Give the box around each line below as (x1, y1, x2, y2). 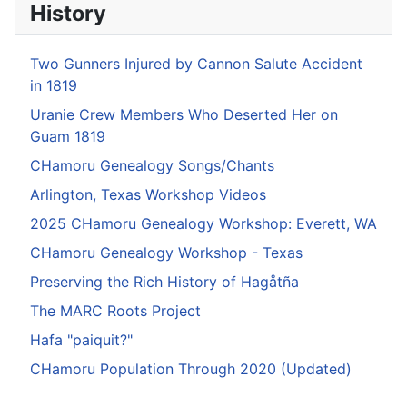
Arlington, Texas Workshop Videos (30, 184, 266, 203)
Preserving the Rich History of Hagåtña (30, 272, 299, 291)
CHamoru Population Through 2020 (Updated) (30, 359, 352, 378)
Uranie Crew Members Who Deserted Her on (30, 104, 338, 124)
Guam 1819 (30, 126, 105, 145)
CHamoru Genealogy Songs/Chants (30, 155, 274, 174)
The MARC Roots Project (30, 301, 201, 320)
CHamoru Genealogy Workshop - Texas (30, 243, 303, 262)
